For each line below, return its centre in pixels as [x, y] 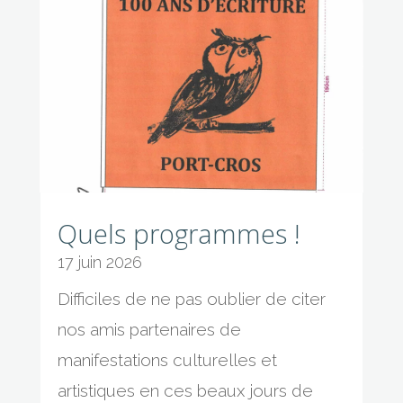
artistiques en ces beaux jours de [185, 391]
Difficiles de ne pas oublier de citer [191, 299]
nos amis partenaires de [149, 330]
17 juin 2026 [99, 263]
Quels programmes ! [179, 234]
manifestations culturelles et [167, 360]
